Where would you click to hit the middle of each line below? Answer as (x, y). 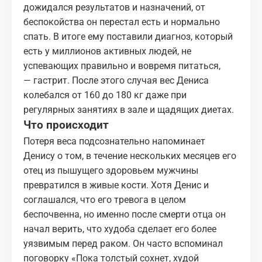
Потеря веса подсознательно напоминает (114, 141)
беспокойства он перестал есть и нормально (122, 22)
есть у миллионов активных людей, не (107, 51)
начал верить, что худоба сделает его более (120, 229)
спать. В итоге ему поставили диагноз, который (128, 37)
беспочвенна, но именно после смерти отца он (125, 214)
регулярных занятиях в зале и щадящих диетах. (129, 110)
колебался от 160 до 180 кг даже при (105, 95)
